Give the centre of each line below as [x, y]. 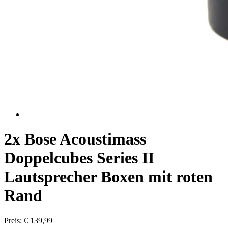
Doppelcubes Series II [79, 158]
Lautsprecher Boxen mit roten [108, 177]
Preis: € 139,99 [28, 220]
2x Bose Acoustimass [75, 139]
